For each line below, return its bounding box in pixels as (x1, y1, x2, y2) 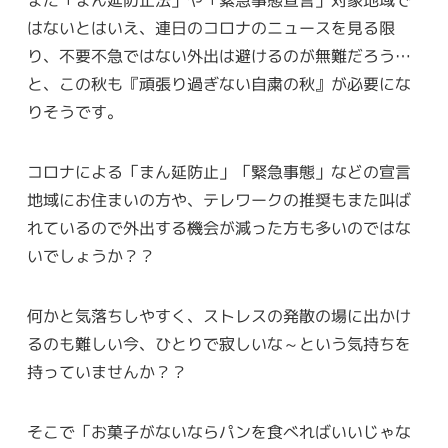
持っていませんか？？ (26, 361, 187, 384)
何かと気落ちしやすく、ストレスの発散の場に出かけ (26, 305, 411, 328)
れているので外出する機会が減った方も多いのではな (26, 217, 411, 240)
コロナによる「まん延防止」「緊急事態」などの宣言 (26, 161, 411, 184)
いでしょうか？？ (26, 245, 155, 268)
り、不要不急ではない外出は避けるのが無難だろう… (26, 45, 411, 68)
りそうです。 (26, 101, 123, 124)
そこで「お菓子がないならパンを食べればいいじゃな (26, 421, 411, 444)
